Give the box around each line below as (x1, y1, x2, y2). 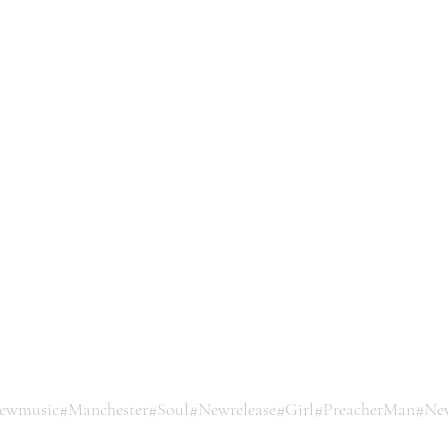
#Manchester (59, 398, 148, 420)
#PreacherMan (314, 398, 415, 420)
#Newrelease (189, 398, 276, 420)
